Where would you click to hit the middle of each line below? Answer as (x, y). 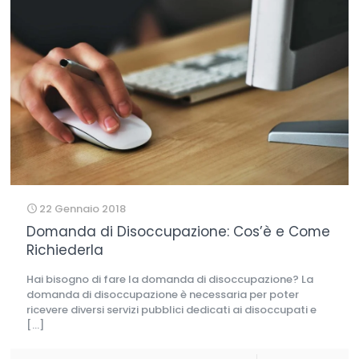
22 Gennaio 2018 (83, 209)
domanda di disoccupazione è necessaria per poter (163, 295)
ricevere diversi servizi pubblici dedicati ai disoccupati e (171, 310)
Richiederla (65, 250)
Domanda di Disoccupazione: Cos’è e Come (178, 232)
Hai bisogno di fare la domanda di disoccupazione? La (170, 280)
